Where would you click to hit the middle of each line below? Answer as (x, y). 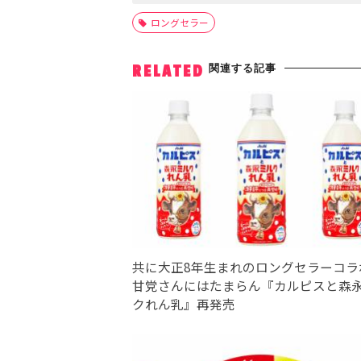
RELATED (168, 72)
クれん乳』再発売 (184, 304)
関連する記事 (243, 68)
